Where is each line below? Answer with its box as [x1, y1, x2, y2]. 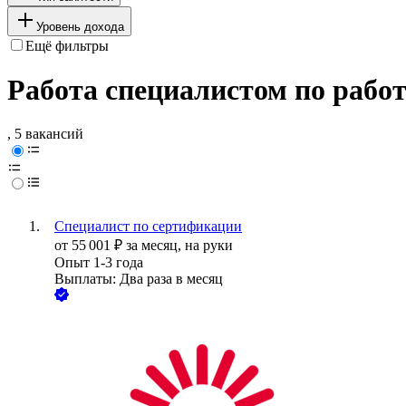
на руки [185, 237, 233, 254]
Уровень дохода [36, 19, 124, 34]
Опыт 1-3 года [54, 255, 143, 271]
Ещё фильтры [25, 37, 109, 53]
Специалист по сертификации [54, 218, 242, 235]
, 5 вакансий [7, 126, 83, 142]
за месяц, [126, 237, 185, 254]
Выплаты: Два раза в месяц [54, 271, 223, 287]
